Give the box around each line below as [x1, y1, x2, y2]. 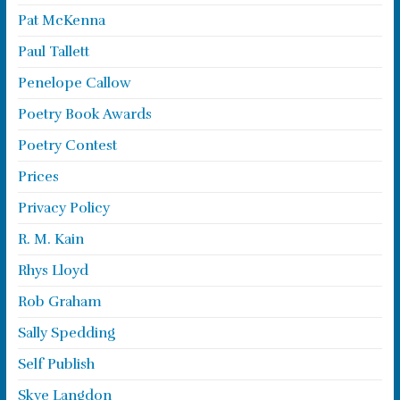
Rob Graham [17, 293, 102, 311]
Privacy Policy [17, 199, 110, 217]
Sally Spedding [17, 324, 115, 342]
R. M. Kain [17, 230, 84, 248]
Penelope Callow [17, 74, 131, 92]
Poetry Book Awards [17, 105, 152, 123]
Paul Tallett [17, 43, 89, 61]
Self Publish [17, 355, 95, 373]
